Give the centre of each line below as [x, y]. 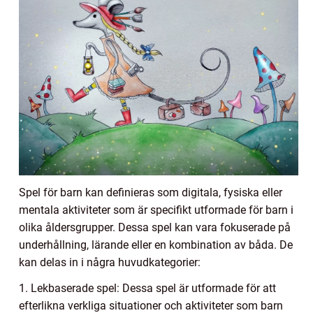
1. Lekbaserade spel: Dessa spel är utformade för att [147, 288]
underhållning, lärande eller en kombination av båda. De [156, 245]
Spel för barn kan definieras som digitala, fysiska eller [151, 192]
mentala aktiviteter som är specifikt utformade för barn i [156, 210]
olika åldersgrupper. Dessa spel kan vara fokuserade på [155, 227]
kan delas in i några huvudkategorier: [110, 262]
